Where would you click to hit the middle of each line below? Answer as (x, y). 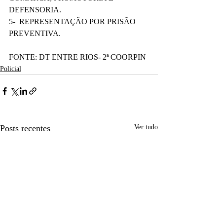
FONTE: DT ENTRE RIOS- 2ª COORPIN (77, 57)
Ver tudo (146, 127)
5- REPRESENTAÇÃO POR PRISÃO (73, 21)
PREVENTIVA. (35, 33)
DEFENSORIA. (35, 10)
